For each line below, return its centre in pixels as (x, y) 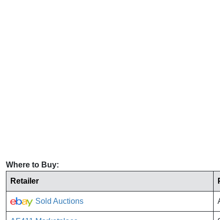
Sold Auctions (58, 201)
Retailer (25, 181)
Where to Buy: (32, 165)
